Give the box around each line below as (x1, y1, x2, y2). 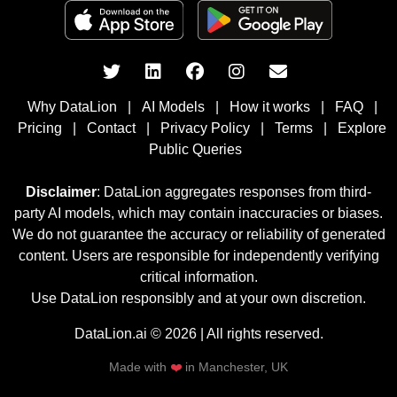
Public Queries (148, 142, 242, 157)
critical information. (139, 269, 258, 284)
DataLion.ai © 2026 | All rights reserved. (74, 326, 323, 341)
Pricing (18, 121, 62, 136)
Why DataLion (27, 99, 117, 114)
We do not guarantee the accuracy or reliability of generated (12, 227, 385, 242)
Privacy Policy (160, 121, 250, 136)
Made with (109, 361, 170, 374)
